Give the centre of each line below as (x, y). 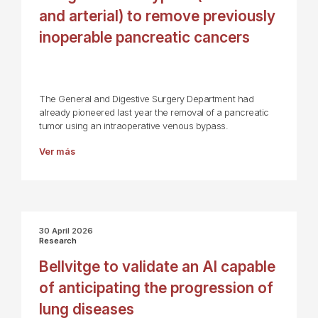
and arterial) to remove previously (157, 16)
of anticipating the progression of (156, 287)
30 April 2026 (66, 230)
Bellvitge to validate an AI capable (157, 266)
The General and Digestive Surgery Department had (146, 99)
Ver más (57, 151)
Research (58, 240)
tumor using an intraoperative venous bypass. (133, 126)
